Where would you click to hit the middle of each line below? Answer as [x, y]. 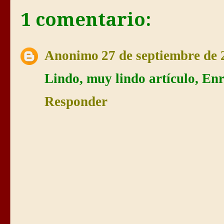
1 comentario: [86, 20]
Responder [76, 101]
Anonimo [71, 55]
